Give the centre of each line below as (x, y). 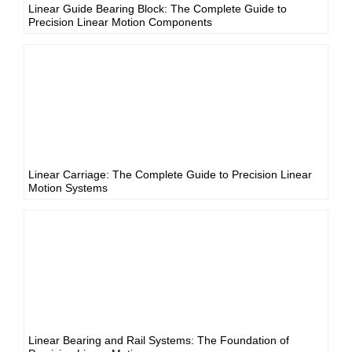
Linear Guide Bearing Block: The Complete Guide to (158, 8)
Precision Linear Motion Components (120, 22)
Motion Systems (68, 187)
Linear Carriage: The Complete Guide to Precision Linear (170, 174)
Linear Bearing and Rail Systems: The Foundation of (159, 340)
